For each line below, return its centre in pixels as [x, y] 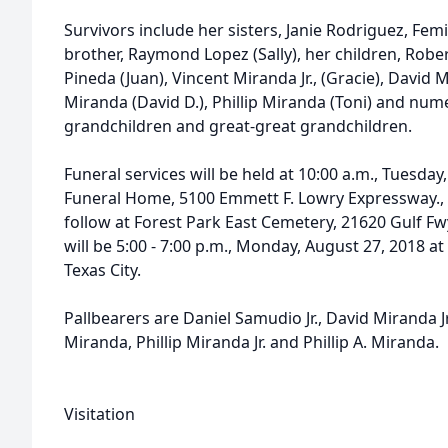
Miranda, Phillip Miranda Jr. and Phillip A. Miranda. [251, 342]
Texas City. [102, 270]
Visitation [99, 414]
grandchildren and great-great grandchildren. [238, 126]
